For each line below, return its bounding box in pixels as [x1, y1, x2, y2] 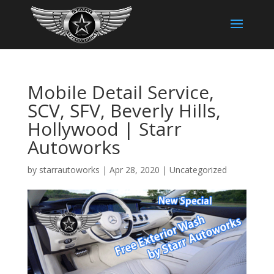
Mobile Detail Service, [27, 80, 214, 105]
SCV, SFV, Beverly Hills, [27, 98, 221, 123]
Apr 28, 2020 [109, 164, 160, 176]
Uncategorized [169, 164, 227, 176]
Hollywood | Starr [27, 116, 182, 141]
